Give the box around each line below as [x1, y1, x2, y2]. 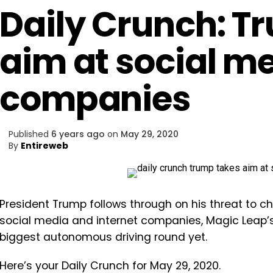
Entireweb [21, 140, 68, 152]
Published [9, 128, 49, 140]
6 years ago [51, 128, 105, 140]
